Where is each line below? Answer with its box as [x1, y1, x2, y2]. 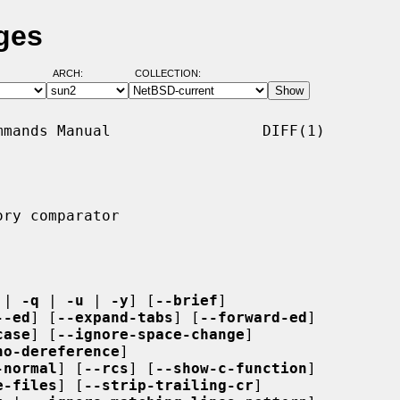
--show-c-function [155, 359, 307, 377]
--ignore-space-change [57, 325, 245, 343]
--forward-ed [200, 308, 307, 326]
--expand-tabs [57, 308, 173, 326]
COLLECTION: [134, 68, 201, 79]
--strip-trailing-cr [84, 376, 254, 394]
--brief [155, 291, 218, 309]
